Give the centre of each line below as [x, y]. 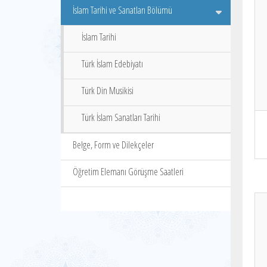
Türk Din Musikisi [108, 91]
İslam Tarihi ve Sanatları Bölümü [122, 10]
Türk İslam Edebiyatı [112, 64]
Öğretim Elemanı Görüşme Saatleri [128, 172]
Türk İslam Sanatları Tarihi [121, 117]
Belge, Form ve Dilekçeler [113, 145]
